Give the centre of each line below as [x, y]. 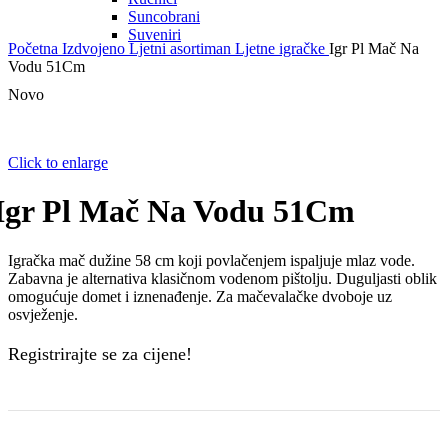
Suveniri [154, 34]
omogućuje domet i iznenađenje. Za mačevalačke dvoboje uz [200, 296]
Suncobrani [164, 16]
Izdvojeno [95, 48]
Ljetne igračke [282, 48]
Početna [35, 48]
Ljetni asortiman [182, 48]
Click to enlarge [58, 162]
